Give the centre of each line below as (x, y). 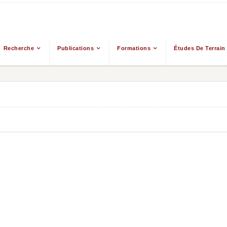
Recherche (19, 48)
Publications (76, 48)
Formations (134, 48)
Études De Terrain (200, 48)
